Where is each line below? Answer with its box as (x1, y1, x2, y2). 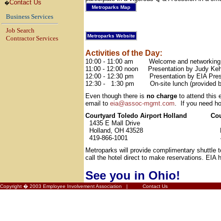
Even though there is (85, 92, 147, 100)
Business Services (6, 13, 53, 20)
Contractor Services (6, 35, 58, 42)
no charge (147, 92, 177, 100)
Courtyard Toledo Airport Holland (85, 112, 187, 119)
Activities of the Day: (85, 49, 162, 57)
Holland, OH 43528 (85, 127, 143, 134)
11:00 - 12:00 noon (85, 65, 138, 73)
